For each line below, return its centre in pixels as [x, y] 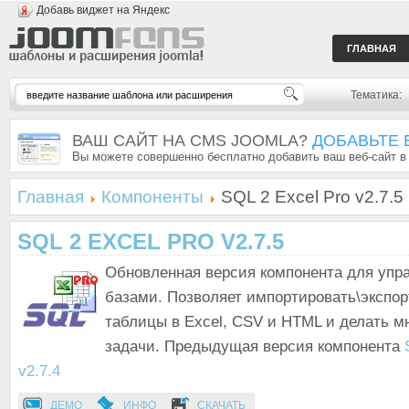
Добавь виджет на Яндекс [103, 10]
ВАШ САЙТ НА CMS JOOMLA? [192, 141]
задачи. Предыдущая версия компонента [255, 346]
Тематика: [376, 95]
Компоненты [152, 197]
